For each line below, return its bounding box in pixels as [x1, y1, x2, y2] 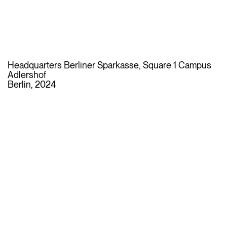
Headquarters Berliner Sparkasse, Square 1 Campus [8, 59, 211, 70]
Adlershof [8, 69, 46, 80]
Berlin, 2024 [8, 79, 56, 90]
